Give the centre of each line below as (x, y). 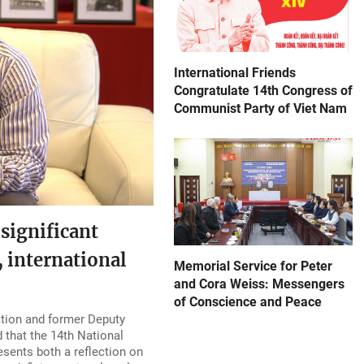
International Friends (235, 73)
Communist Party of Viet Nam (260, 108)
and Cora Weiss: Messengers (259, 284)
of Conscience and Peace (248, 302)
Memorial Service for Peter (253, 266)
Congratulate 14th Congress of (263, 91)
